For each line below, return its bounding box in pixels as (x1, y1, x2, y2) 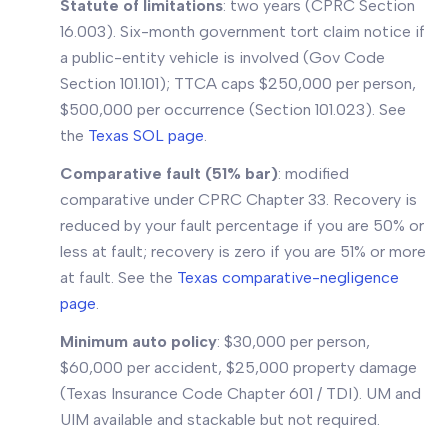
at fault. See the (60, 268, 173, 287)
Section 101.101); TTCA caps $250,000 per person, (60, 74, 416, 93)
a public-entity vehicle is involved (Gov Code (60, 48, 385, 67)
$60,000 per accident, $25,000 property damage (60, 358, 417, 377)
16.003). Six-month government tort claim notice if (60, 22, 425, 41)
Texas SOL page (88, 126, 204, 145)
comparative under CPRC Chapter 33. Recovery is (60, 190, 417, 209)
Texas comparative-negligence (177, 268, 399, 287)
